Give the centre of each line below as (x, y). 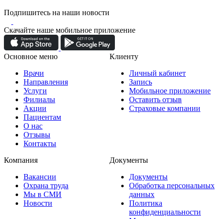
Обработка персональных (172, 186)
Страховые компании (165, 109)
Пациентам (42, 117)
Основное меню (31, 57)
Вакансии (40, 177)
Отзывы (37, 135)
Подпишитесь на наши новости (57, 13)
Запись (141, 82)
